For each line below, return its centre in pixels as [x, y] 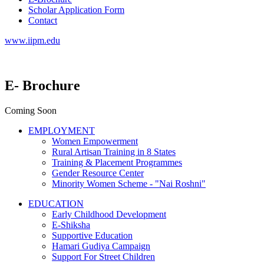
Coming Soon [31, 110]
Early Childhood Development [109, 214]
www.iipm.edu [32, 40]
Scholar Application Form [76, 9]
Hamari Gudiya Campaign [101, 246]
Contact [43, 20]
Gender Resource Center [98, 173]
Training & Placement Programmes [117, 162]
